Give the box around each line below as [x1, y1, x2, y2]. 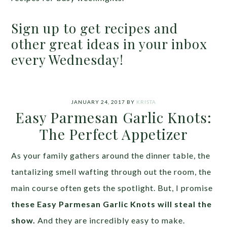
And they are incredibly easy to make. [35, 215, 185, 225]
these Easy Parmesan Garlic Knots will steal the [11, 199, 212, 209]
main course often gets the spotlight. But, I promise [11, 183, 213, 193]
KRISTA [136, 99, 156, 105]
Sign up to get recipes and [11, 19, 178, 37]
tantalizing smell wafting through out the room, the [11, 167, 212, 177]
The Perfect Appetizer [39, 125, 188, 144]
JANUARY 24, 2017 [71, 99, 125, 105]
